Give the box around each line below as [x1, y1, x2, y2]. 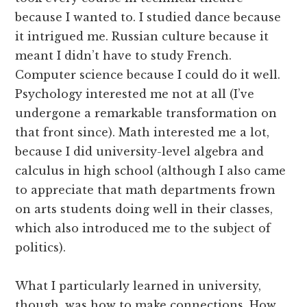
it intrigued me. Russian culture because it [15, 29, 269, 43]
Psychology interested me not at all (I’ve [15, 86, 255, 101]
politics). [15, 240, 66, 254]
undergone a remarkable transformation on [15, 106, 278, 120]
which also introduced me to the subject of [15, 221, 271, 235]
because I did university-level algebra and [15, 144, 265, 158]
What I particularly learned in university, [15, 278, 262, 293]
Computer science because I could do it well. [15, 67, 281, 82]
